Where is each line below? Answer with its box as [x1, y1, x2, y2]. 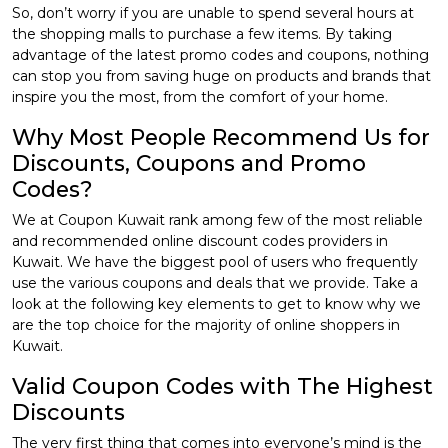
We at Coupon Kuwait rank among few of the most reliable [12, 211, 423, 230]
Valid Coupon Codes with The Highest [12, 373, 433, 400]
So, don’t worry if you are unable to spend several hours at [12, 4, 414, 23]
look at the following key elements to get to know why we [12, 295, 421, 314]
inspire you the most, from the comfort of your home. [12, 88, 388, 107]
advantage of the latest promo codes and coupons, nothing [12, 46, 429, 65]
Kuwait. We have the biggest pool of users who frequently [12, 253, 418, 272]
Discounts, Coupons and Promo [12, 150, 366, 177]
